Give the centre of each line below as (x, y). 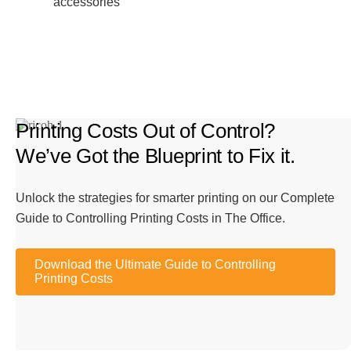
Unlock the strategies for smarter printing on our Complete (175, 198)
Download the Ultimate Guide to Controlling (155, 265)
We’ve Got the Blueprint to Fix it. (156, 156)
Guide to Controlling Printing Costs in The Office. (150, 219)
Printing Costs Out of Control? (146, 131)
